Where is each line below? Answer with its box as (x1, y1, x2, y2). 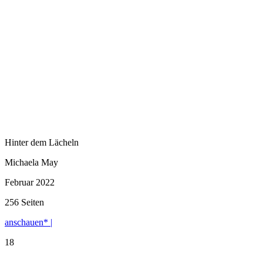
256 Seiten (5, 197, 44, 207)
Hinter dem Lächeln (5, 137, 79, 147)
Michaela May (5, 157, 58, 167)
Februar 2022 (5, 177, 55, 187)
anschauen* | (5, 217, 52, 227)
